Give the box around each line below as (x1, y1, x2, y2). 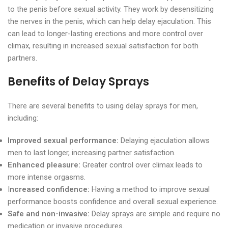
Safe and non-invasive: (8, 209, 90, 218)
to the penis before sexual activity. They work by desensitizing (8, 4, 214, 14)
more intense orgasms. (8, 172, 85, 182)
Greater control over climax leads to (80, 160, 203, 169)
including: (8, 113, 38, 123)
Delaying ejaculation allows (119, 135, 210, 145)
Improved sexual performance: (8, 135, 119, 145)
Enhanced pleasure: (8, 160, 80, 169)
